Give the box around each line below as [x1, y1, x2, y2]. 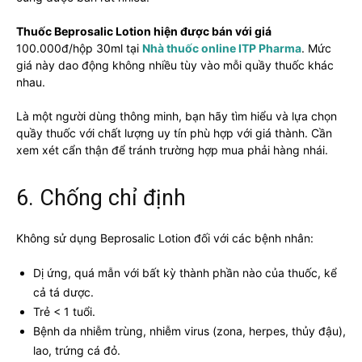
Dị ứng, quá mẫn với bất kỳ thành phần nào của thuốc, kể [33, 265, 337, 280]
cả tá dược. [33, 284, 94, 299]
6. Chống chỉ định [16, 184, 186, 211]
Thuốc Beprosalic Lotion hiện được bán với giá [16, 23, 271, 38]
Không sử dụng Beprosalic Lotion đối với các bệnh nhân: [16, 230, 314, 245]
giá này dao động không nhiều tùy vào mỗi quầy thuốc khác [16, 57, 334, 72]
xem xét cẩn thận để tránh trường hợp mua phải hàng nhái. [16, 142, 328, 157]
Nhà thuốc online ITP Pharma [142, 40, 301, 55]
